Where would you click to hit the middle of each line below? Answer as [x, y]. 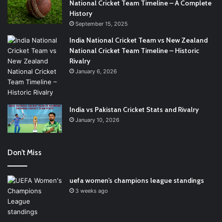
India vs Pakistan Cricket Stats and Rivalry [134, 109]
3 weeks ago [92, 191]
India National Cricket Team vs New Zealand [139, 40]
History [81, 13]
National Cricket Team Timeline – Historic [134, 50]
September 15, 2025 [102, 24]
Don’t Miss [25, 153]
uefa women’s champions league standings [137, 181]
